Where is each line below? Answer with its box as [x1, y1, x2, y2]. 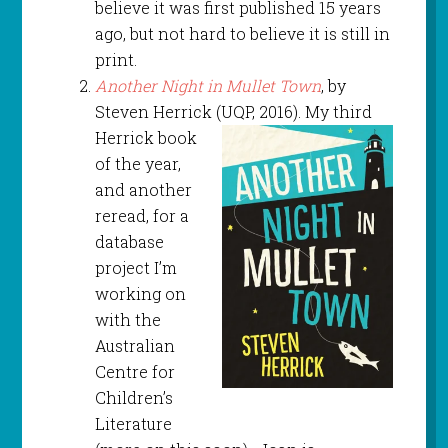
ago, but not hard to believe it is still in [94, 22, 390, 44]
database [94, 230, 164, 252]
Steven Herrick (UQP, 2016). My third [94, 100, 372, 122]
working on [94, 282, 186, 304]
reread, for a [94, 204, 189, 226]
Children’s [94, 386, 173, 408]
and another [94, 178, 192, 200]
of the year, [94, 152, 181, 174]
